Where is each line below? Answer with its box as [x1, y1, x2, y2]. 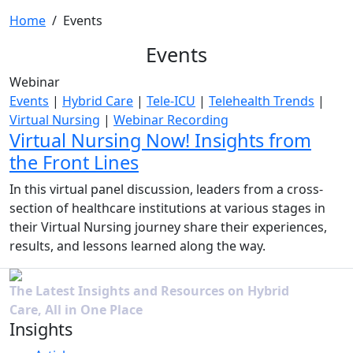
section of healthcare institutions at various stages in [9, 199, 325, 217]
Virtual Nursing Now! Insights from [9, 128, 311, 153]
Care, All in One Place [9, 301, 143, 318]
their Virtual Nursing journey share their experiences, [9, 218, 327, 236]
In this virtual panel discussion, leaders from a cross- [9, 180, 323, 198]
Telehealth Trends [209, 92, 314, 110]
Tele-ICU [147, 92, 195, 110]
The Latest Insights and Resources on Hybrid [9, 282, 289, 299]
